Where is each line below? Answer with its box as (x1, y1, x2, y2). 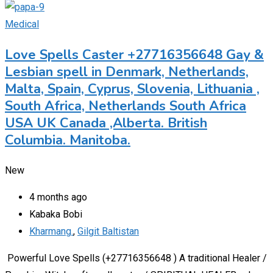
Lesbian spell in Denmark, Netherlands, (5, 62, 249, 81)
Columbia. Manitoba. (5, 130, 130, 149)
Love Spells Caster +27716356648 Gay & (5, 45, 264, 64)
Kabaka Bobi (29, 208, 82, 220)
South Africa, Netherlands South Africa (5, 96, 246, 115)
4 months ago (29, 191, 87, 203)
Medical (5, 18, 39, 30)
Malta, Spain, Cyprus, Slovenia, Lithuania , (5, 79, 260, 98)
